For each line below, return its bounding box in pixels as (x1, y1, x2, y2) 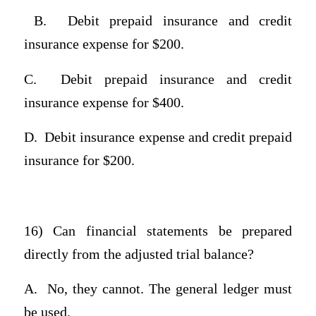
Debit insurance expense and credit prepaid (44, 130, 293, 145)
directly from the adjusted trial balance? (23, 246, 254, 262)
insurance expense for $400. (23, 95, 184, 110)
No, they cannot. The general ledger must (47, 281, 293, 297)
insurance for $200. (23, 153, 135, 169)
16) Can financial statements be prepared (23, 223, 293, 238)
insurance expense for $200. (23, 37, 184, 52)
